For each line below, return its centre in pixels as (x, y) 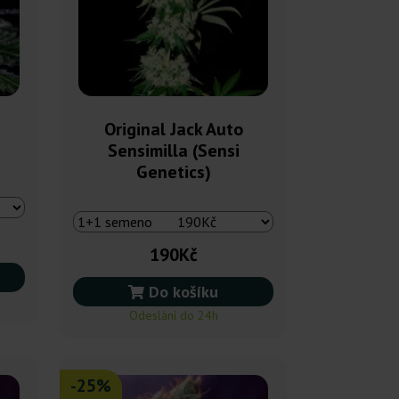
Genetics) (173, 171)
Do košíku (181, 291)
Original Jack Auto (173, 129)
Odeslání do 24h (173, 315)
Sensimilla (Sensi (173, 150)
